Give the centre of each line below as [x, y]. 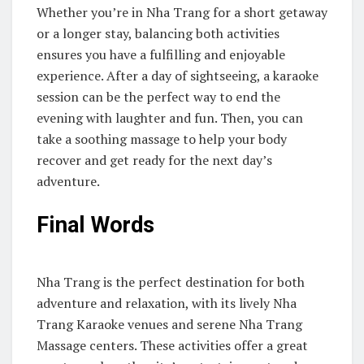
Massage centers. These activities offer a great [172, 346]
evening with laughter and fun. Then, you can [170, 118]
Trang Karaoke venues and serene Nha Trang [169, 325]
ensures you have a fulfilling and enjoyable [161, 54]
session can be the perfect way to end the [158, 97]
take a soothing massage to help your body [162, 139]
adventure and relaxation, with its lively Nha [167, 303]
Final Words [95, 225]
